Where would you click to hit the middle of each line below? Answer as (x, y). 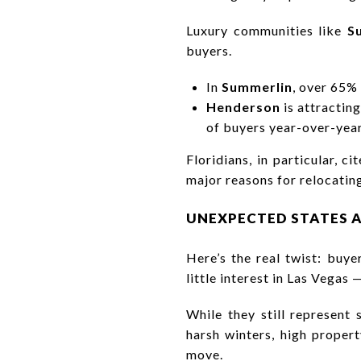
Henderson (243, 106)
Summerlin (257, 86)
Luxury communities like (267, 30)
